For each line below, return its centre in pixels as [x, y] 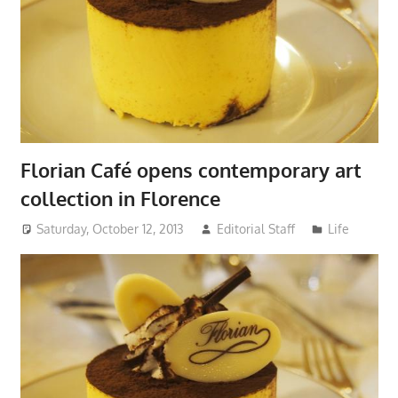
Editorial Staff [256, 229]
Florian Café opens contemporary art [191, 170]
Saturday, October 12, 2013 [111, 229]
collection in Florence [120, 199]
